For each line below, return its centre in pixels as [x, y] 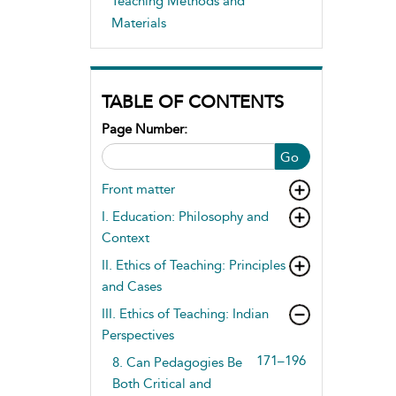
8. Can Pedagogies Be [177, 362]
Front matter [138, 189]
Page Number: [145, 129]
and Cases [132, 286]
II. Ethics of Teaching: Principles [194, 265]
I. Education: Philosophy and [185, 216]
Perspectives [138, 335]
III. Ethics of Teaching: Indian [185, 313]
